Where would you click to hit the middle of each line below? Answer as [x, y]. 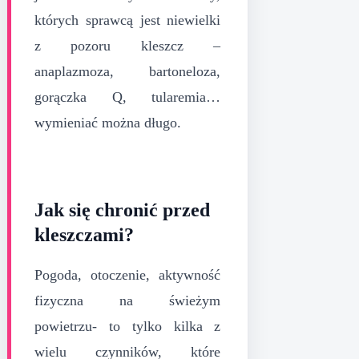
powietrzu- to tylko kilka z [128, 326]
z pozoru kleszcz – [128, 45]
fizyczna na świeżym [128, 300]
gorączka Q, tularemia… [128, 97]
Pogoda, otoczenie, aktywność [128, 274]
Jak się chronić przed [122, 210]
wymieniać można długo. [108, 122]
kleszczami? [84, 234]
